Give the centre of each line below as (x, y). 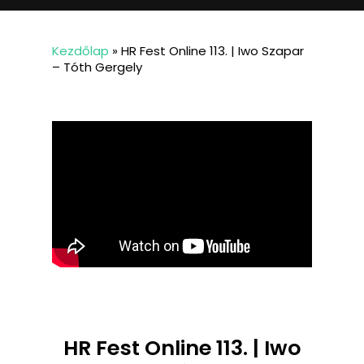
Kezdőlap (80, 51)
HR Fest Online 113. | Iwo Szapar (212, 51)
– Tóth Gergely (97, 67)
